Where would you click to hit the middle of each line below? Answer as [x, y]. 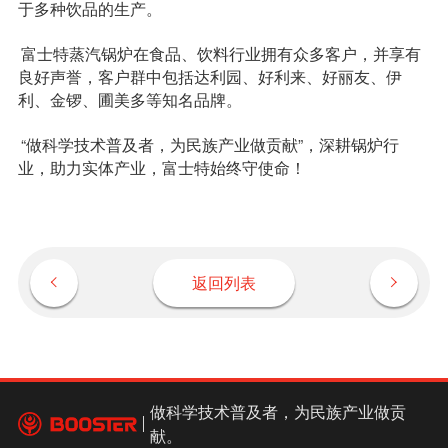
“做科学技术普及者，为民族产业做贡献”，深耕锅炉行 [210, 143]
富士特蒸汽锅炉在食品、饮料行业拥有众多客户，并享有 [221, 53]
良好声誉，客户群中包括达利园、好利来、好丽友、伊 [209, 76]
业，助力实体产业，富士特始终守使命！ [161, 166]
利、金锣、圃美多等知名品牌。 [129, 99]
